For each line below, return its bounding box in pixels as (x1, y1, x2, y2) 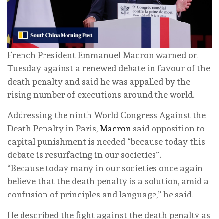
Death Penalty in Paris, (7, 123, 100, 133)
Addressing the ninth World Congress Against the (7, 109, 206, 120)
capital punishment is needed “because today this (7, 136, 205, 147)
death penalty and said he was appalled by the (7, 76, 190, 87)
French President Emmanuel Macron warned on (7, 49, 198, 60)
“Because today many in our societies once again (7, 162, 203, 173)
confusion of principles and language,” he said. (7, 189, 194, 199)
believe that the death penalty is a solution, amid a (7, 175, 209, 186)
